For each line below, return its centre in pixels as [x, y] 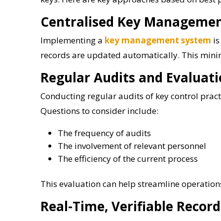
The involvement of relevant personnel [132, 146]
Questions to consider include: [99, 110]
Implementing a [73, 40]
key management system [158, 40]
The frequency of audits [104, 133]
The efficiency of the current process [128, 158]
